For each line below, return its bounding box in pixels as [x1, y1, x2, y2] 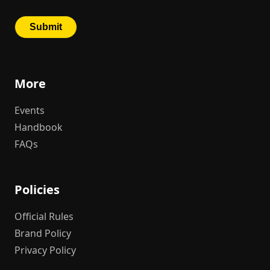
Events [14, 103, 45, 117]
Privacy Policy [14, 243, 76, 257]
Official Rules [14, 209, 74, 223]
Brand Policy [14, 226, 71, 240]
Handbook [14, 120, 63, 134]
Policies [14, 181, 60, 198]
